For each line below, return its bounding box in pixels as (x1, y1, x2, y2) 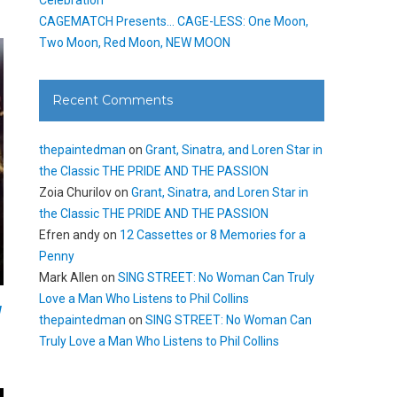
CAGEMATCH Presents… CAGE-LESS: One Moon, (39, 13, 309, 28)
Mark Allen (39, 269, 99, 284)
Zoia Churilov (39, 184, 113, 199)
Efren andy (39, 227, 101, 242)
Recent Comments (52, 91, 174, 108)
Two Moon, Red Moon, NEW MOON (39, 35, 231, 50)
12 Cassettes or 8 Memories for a (120, 227, 307, 242)
